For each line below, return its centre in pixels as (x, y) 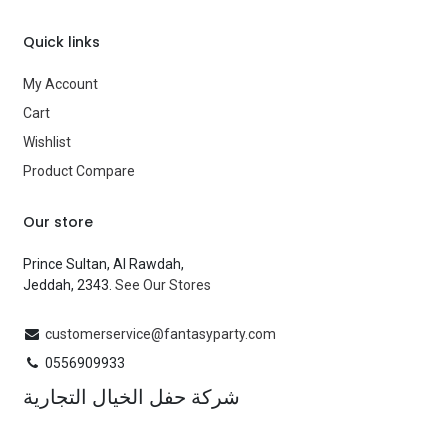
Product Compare (79, 170)
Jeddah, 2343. (69, 284)
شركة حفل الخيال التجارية (131, 396)
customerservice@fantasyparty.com (160, 333)
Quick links (61, 41)
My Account (60, 83)
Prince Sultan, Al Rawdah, (103, 263)
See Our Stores (163, 284)
